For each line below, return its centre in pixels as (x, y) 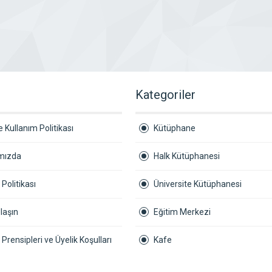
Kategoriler (165, 95)
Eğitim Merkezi (182, 212)
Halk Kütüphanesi (187, 156)
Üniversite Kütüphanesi (198, 184)
